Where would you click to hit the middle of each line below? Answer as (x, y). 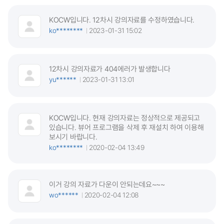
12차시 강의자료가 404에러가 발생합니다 (110, 68)
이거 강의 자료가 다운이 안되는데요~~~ (107, 184)
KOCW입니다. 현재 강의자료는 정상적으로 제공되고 (125, 117)
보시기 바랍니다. (73, 136)
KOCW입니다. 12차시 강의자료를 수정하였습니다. (122, 19)
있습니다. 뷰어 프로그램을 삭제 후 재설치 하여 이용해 (126, 127)
